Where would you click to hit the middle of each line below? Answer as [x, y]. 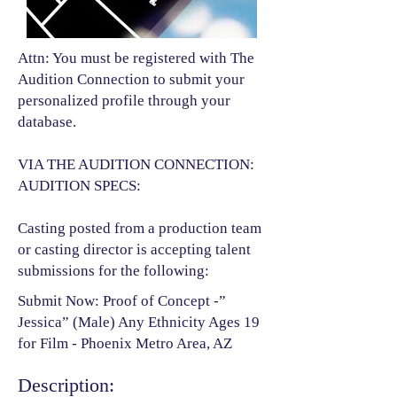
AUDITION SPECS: [79, 185]
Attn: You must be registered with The [136, 58]
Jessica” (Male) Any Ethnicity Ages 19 [139, 322]
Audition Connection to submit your [131, 79]
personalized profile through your [124, 100]
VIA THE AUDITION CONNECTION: [136, 164]
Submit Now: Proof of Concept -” [122, 300]
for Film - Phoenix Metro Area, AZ [125, 343]
